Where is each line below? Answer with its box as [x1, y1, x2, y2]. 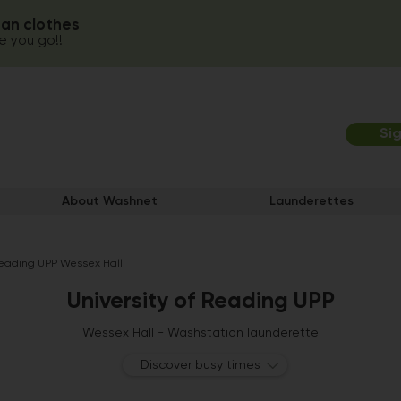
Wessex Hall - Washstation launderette [82, 327, 319, 339]
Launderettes [269, 195, 354, 208]
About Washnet [62, 195, 158, 208]
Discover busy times [141, 359, 261, 371]
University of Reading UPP [66, 291, 335, 313]
